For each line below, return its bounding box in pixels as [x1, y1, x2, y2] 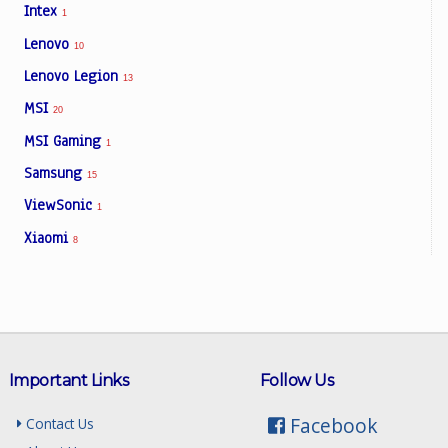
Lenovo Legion [24, 65, 123, 86]
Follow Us [259, 371, 334, 391]
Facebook [284, 411, 378, 439]
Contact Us [22, 413, 95, 433]
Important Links [8, 371, 129, 391]
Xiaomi [24, 227, 73, 248]
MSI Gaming [24, 130, 106, 151]
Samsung [24, 163, 87, 184]
